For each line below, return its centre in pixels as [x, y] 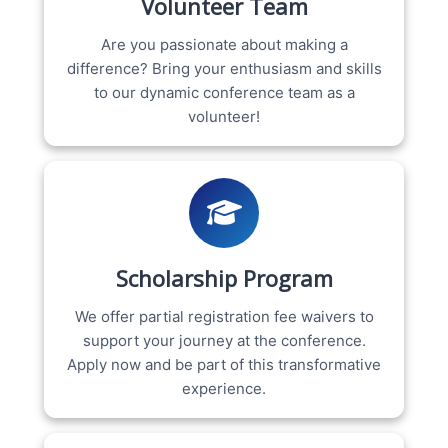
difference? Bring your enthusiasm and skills [224, 68]
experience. [224, 388]
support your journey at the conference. [224, 340]
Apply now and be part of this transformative [224, 364]
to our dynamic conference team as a [224, 92]
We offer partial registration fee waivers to [224, 316]
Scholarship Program [224, 277]
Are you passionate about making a [224, 44]
